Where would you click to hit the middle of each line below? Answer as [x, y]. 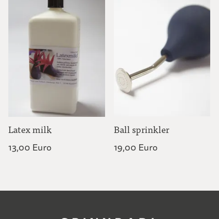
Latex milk [30, 129]
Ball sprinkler [141, 129]
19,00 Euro [135, 147]
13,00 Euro [30, 147]
